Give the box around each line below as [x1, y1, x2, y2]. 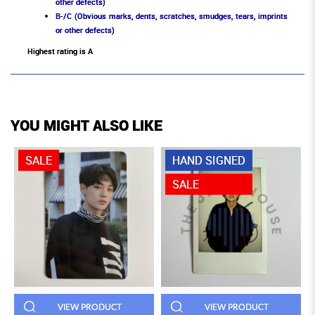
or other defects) [56, 25, 115, 36]
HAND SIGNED [172, 153, 245, 169]
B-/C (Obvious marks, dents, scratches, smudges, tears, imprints [56, 11, 288, 22]
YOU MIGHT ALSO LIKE [11, 115, 162, 136]
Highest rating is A [27, 46, 93, 57]
